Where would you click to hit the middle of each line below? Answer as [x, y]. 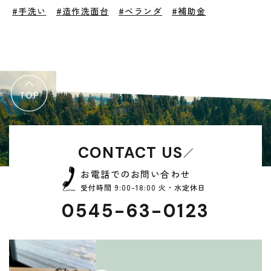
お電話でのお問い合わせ [135, 174]
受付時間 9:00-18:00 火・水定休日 [143, 187]
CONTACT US [130, 153]
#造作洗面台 [83, 11]
